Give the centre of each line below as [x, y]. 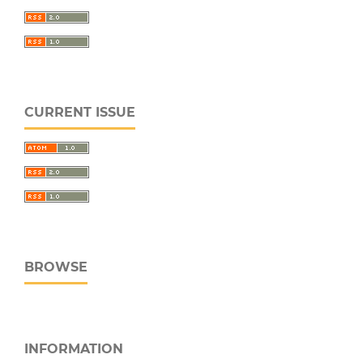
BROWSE [56, 267]
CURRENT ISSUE [80, 113]
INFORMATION [74, 348]
